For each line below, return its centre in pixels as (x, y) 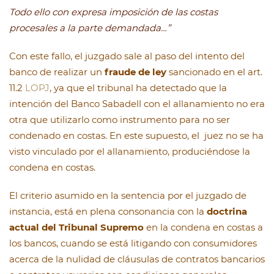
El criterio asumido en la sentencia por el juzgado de (128, 196)
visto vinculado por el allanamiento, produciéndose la (130, 152)
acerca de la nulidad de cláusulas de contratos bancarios (137, 259)
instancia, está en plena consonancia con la (108, 212)
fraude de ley (135, 72)
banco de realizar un (57, 72)
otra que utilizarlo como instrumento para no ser (120, 120)
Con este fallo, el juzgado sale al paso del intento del (127, 56)
